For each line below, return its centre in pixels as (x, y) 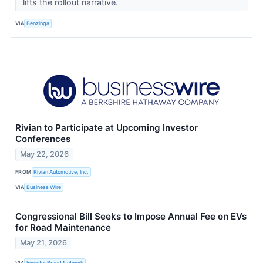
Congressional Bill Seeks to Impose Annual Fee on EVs (131, 217)
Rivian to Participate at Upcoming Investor (107, 128)
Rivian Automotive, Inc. (61, 171)
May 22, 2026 (45, 154)
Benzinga (38, 23)
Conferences (43, 139)
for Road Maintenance (63, 228)
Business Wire (44, 187)
